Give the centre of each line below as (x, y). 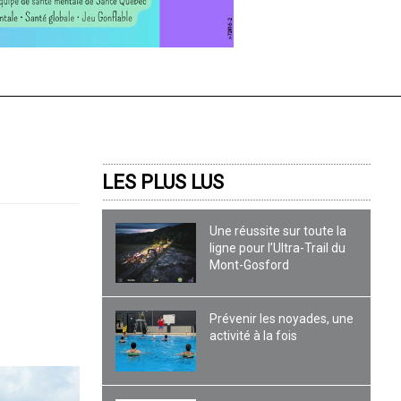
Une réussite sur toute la (278, 230)
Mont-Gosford (250, 264)
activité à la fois (254, 336)
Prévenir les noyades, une (282, 319)
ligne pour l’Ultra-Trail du (278, 247)
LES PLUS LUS (163, 182)
